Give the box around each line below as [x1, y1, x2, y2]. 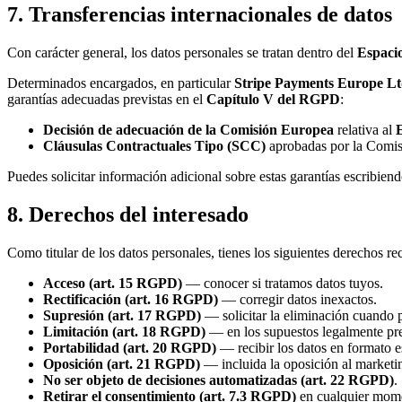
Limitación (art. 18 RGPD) [43, 323, 205, 339]
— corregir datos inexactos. [218, 291, 377, 307]
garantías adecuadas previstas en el [7, 92, 206, 108]
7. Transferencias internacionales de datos [7, 3, 392, 27]
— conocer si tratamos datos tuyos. [182, 275, 383, 291]
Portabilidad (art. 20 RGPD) [43, 339, 216, 355]
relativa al [337, 122, 396, 138]
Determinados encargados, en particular [7, 75, 231, 92]
